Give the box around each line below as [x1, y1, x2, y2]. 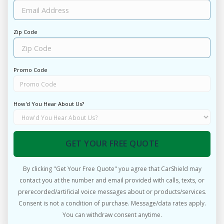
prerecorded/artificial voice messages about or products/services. [17, 187, 206, 196]
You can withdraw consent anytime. [62, 210, 162, 219]
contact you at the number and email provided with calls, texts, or [19, 176, 204, 185]
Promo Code [13, 66, 47, 74]
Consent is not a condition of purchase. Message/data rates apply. [18, 199, 206, 208]
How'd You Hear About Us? [13, 100, 84, 108]
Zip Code [13, 28, 37, 36]
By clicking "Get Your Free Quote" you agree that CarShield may [22, 164, 201, 173]
